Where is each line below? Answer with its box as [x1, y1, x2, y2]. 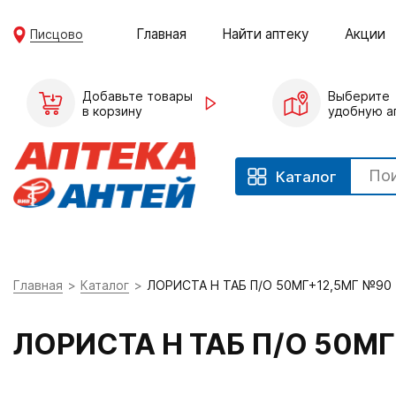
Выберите [327, 88, 390, 103]
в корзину [82, 103, 142, 118]
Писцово [30, 26, 84, 42]
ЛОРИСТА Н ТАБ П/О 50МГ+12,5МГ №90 [147, 278, 392, 293]
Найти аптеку [222, 25, 310, 42]
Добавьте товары [82, 88, 193, 103]
